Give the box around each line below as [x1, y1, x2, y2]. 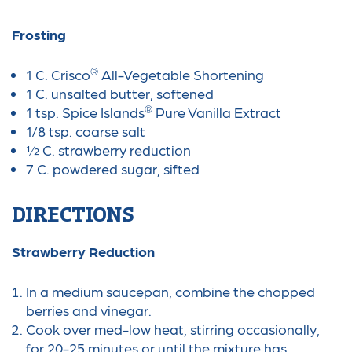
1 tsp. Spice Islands [25, 104, 145, 121]
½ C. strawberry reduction [25, 141, 191, 159]
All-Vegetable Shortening [97, 66, 264, 83]
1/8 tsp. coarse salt [25, 123, 145, 140]
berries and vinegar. [25, 302, 152, 319]
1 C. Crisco [25, 66, 90, 83]
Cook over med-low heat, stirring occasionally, [25, 321, 320, 338]
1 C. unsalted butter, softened [25, 85, 214, 102]
